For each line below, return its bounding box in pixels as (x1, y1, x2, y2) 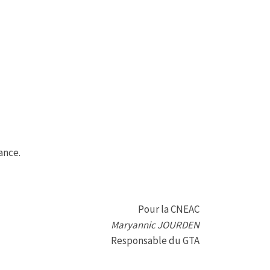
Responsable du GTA (111, 234, 199, 248)
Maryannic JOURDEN (111, 218, 199, 232)
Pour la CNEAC (138, 202, 199, 216)
